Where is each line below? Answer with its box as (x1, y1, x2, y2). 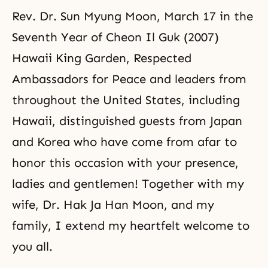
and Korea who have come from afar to (12, 135, 237, 149)
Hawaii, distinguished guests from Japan (12, 114, 242, 128)
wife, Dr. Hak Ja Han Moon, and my (12, 197, 214, 212)
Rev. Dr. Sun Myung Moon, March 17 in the (12, 9, 253, 23)
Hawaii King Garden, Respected (12, 51, 191, 65)
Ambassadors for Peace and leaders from (12, 72, 246, 86)
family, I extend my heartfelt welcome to (12, 218, 249, 233)
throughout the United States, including (12, 93, 240, 107)
